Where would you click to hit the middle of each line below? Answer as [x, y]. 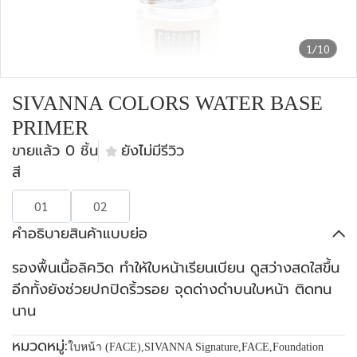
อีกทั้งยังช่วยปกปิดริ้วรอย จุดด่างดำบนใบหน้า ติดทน [172, 289]
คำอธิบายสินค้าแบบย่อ [80, 233]
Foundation [298, 347]
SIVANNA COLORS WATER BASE [167, 103]
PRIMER [50, 128]
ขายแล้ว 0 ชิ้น [55, 151]
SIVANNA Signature [191, 347]
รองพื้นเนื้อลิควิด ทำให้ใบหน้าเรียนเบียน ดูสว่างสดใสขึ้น [176, 268]
